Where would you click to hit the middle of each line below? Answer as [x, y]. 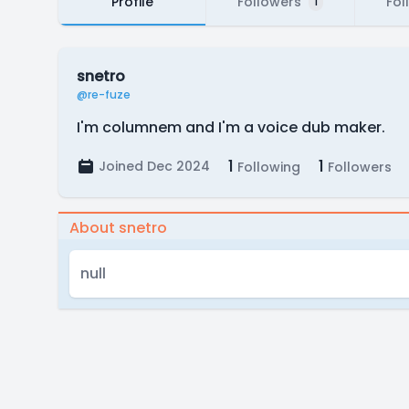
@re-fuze [104, 94]
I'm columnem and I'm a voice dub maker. [231, 127]
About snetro [118, 228]
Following [267, 167]
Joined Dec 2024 [154, 166]
